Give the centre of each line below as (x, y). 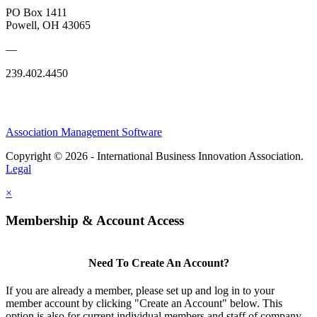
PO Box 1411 (36, 13)
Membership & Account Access (95, 220)
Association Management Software (84, 132)
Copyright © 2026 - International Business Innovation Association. (155, 156)
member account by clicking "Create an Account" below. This (144, 304)
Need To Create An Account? (158, 263)
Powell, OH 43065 (48, 25)
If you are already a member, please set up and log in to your (140, 291)
